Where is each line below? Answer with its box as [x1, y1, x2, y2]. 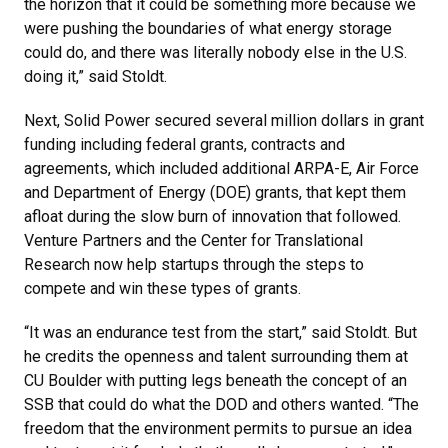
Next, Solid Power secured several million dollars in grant [24, 111, 424, 130]
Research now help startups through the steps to [24, 255, 364, 274]
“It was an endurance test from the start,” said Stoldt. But [24, 323, 417, 342]
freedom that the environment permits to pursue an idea [24, 419, 412, 438]
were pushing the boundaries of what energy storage [24, 19, 392, 38]
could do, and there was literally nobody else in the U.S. [24, 43, 407, 62]
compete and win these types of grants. [24, 279, 301, 298]
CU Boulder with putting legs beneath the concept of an [24, 371, 407, 390]
